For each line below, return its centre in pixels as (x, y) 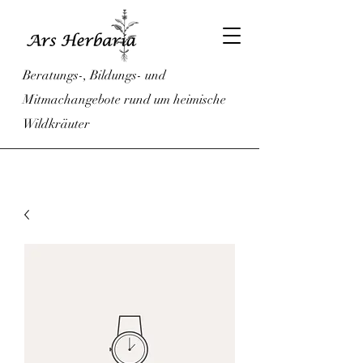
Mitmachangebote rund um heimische (124, 100)
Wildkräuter (56, 124)
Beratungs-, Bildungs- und (94, 75)
